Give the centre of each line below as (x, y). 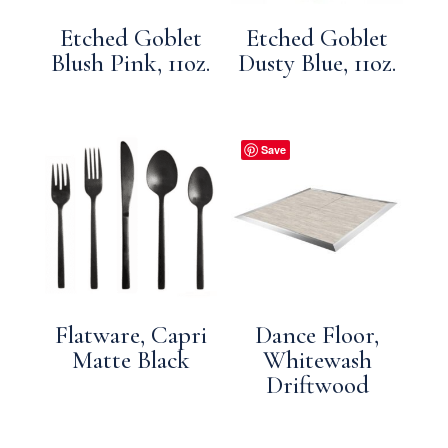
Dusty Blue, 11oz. (317, 62)
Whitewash (317, 360)
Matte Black (130, 360)
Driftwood (317, 385)
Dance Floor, (317, 335)
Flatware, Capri (130, 335)
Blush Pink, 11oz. (131, 62)
